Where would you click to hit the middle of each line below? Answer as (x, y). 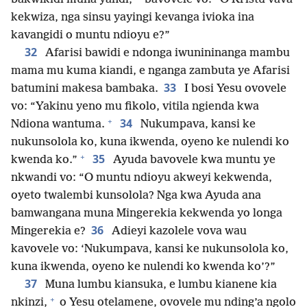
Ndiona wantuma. (58, 125)
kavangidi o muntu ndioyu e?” (90, 36)
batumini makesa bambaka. (85, 89)
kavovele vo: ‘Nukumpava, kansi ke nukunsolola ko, (150, 249)
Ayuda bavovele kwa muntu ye (193, 160)
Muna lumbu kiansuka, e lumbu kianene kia (160, 285)
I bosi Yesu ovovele (234, 89)
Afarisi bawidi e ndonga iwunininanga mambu (166, 53)
